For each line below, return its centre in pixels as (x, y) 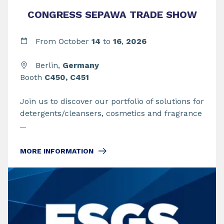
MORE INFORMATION (57, 151)
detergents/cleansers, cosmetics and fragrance (111, 113)
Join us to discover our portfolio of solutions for (112, 101)
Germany (81, 65)
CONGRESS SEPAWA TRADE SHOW (112, 15)
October (75, 41)
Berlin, (48, 65)
